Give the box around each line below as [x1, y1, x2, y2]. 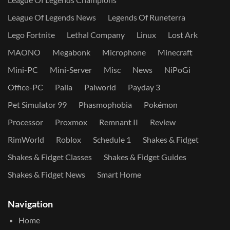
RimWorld [8, 135, 44, 145]
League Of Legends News [8, 12, 96, 23]
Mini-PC [8, 65, 38, 75]
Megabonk [52, 47, 90, 57]
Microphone [102, 47, 146, 57]
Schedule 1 [93, 135, 131, 145]
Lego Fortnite [8, 30, 55, 40]
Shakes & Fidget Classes [8, 152, 92, 162]
